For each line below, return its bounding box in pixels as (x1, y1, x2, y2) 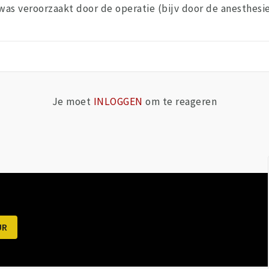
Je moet (52, 95, 94, 109)
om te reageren (142, 95, 217, 109)
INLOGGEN (93, 95, 143, 109)
